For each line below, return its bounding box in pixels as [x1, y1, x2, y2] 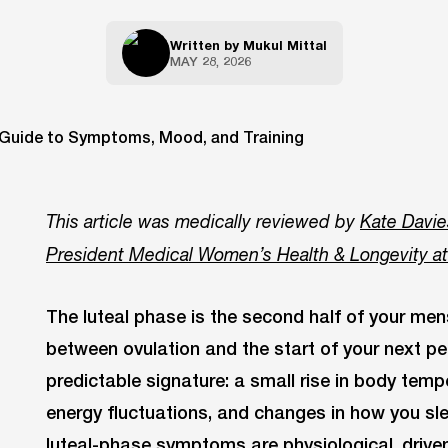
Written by [169, 37, 243, 53]
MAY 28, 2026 [169, 53, 251, 69]
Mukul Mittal [242, 37, 327, 53]
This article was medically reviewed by [46, 211, 355, 232]
